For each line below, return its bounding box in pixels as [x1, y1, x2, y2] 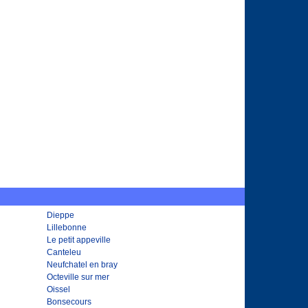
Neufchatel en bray [47, 260, 118, 269]
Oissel [47, 285, 70, 294]
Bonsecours [47, 297, 91, 307]
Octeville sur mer [47, 272, 109, 282]
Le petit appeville [47, 235, 111, 245]
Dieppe [47, 210, 74, 220]
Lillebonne [47, 223, 87, 232]
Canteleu [47, 247, 81, 257]
